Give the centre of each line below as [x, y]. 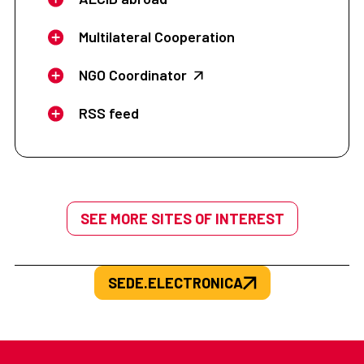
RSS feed [108, 113]
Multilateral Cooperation [156, 37]
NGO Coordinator [132, 75]
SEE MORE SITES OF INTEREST [182, 219]
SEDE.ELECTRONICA [175, 283]
